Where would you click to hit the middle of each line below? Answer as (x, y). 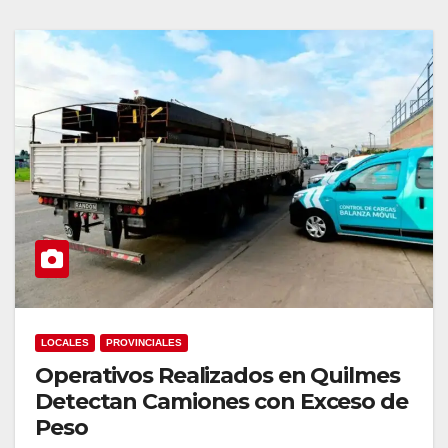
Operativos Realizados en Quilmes (217, 375)
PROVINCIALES (144, 342)
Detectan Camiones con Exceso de (221, 401)
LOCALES (65, 342)
